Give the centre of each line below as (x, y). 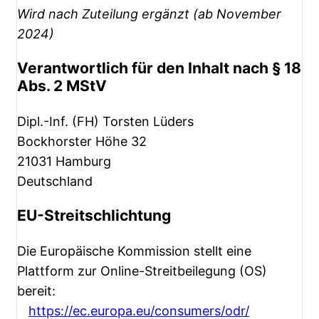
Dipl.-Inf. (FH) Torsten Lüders (105, 121)
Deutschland (55, 181)
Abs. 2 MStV (62, 86)
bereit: (36, 291)
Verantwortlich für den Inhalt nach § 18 (159, 68)
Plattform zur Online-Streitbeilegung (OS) (142, 271)
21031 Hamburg (64, 161)
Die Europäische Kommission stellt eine (134, 251)
